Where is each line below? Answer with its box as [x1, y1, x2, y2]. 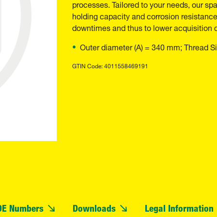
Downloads [73, 202, 116, 214]
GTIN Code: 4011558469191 [72, 59, 148, 71]
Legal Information [145, 202, 214, 214]
